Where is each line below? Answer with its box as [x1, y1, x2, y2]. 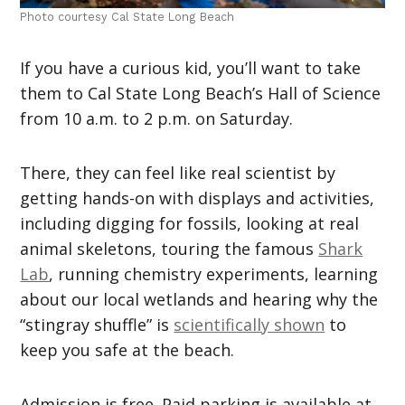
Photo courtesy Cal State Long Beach [20, 10, 235, 24]
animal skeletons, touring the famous [20, 238, 319, 260]
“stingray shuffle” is [20, 314, 174, 336]
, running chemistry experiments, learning [49, 263, 379, 286]
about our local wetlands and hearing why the [20, 288, 379, 311]
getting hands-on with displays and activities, [20, 187, 375, 210]
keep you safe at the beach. [20, 339, 235, 362]
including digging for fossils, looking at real [20, 212, 360, 235]
